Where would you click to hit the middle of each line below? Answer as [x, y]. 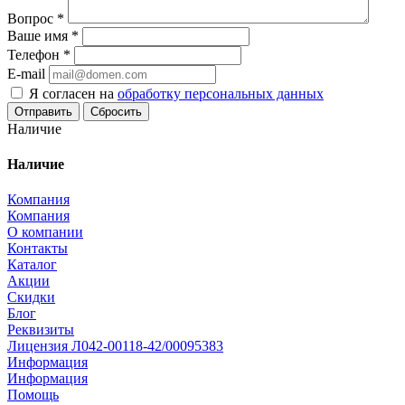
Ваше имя [39, 35]
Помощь [33, 395]
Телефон [35, 54]
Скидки [31, 297]
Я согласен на [73, 93]
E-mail [26, 73]
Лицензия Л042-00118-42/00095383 [115, 346]
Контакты [38, 249]
